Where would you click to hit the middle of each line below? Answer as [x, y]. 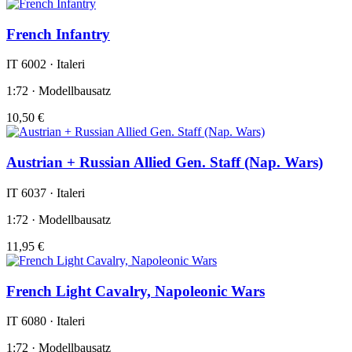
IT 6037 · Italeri [46, 192]
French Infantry [58, 34]
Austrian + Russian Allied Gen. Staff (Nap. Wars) [165, 163]
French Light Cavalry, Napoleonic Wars [136, 291]
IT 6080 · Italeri [46, 321]
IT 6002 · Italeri [46, 64]
